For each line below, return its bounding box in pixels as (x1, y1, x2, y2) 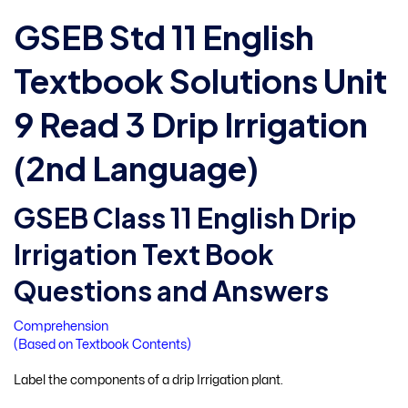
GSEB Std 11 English (14, 15, 314, 57)
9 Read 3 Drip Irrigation (14, 103, 368, 145)
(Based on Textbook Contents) (14, 338, 191, 351)
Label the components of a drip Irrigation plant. (14, 374, 283, 387)
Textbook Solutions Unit (14, 59, 387, 101)
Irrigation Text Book (14, 236, 274, 271)
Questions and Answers (14, 272, 329, 308)
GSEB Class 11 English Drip (14, 199, 356, 235)
